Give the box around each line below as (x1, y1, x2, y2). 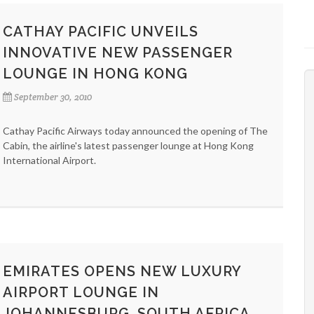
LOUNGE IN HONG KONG (3, 65, 188, 82)
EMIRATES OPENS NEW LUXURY (3, 263, 241, 280)
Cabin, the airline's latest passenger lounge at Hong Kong (3, 139, 254, 151)
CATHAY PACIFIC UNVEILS (3, 23, 198, 40)
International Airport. (3, 154, 96, 166)
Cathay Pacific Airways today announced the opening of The (3, 125, 268, 137)
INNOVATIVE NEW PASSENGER (3, 44, 233, 61)
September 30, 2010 (14, 91, 92, 103)
